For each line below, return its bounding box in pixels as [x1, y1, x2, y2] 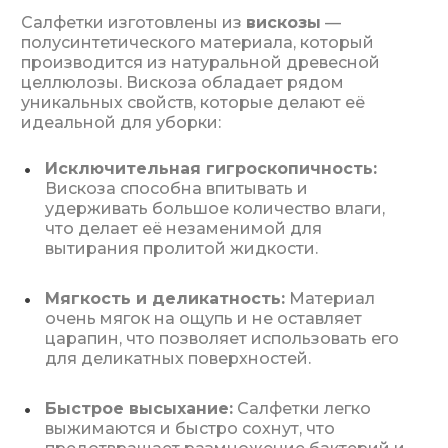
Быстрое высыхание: [45, 399, 233, 418]
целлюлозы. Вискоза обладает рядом [21, 73, 344, 92]
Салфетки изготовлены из [21, 13, 246, 32]
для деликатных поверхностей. [45, 349, 311, 368]
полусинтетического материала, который [21, 33, 374, 52]
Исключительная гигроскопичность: [45, 159, 377, 178]
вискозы [246, 13, 321, 32]
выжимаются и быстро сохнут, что [45, 419, 335, 438]
